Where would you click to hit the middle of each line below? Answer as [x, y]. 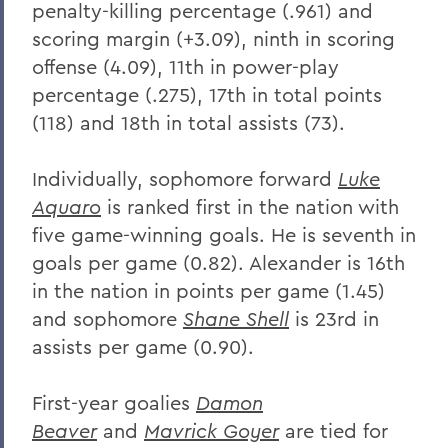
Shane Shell [236, 318]
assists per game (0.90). [143, 346]
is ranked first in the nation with [250, 206]
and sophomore [107, 318]
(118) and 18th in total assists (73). [188, 122]
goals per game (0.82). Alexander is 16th [218, 262]
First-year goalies [114, 402]
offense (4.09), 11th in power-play [185, 66]
